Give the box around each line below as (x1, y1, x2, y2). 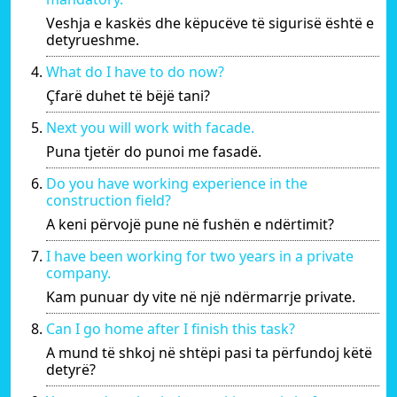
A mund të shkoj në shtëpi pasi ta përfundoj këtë (46, 342, 372, 362)
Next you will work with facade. (46, 117, 254, 137)
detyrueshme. (46, 29, 139, 50)
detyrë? (46, 359, 96, 379)
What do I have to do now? (46, 61, 224, 82)
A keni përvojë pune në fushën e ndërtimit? (46, 214, 334, 234)
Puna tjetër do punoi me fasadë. (46, 141, 261, 161)
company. (46, 262, 111, 283)
